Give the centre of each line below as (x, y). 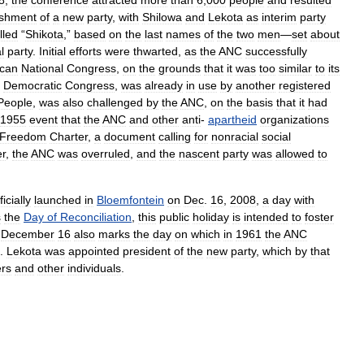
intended (266, 217)
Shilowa (162, 17)
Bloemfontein (130, 200)
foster (319, 217)
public (174, 217)
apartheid (232, 119)
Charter (69, 136)
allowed (295, 154)
